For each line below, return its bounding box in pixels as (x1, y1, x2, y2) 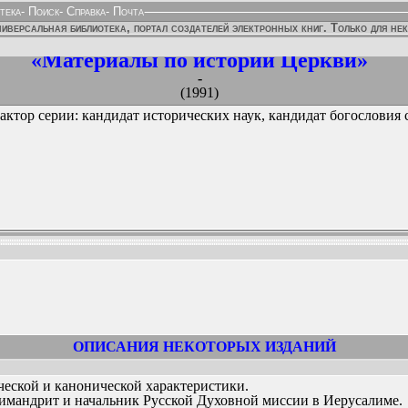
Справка (63, 5, 106, 18)
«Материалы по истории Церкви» (31, 48, 368, 72)
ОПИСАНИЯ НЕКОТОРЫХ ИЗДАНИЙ (72, 339, 336, 354)
